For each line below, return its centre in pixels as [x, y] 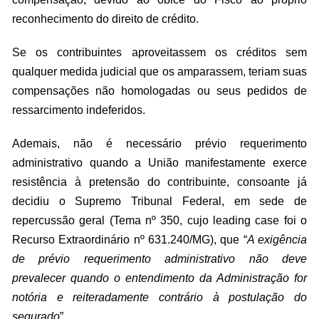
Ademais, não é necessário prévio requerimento [159, 143]
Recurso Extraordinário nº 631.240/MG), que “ [130, 240]
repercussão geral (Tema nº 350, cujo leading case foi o [159, 220]
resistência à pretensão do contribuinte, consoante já [159, 182]
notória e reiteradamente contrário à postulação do [159, 297]
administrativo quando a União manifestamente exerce [159, 163]
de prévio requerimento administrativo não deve [159, 259]
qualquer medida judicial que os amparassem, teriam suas [159, 72]
